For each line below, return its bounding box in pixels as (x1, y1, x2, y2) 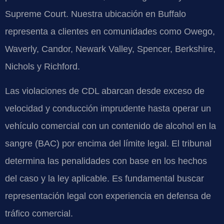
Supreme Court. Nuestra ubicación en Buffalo (5, 8, 186, 19)
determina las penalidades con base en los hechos (5, 156, 207, 166)
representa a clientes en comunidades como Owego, (5, 26, 215, 36)
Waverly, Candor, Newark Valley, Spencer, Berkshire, (5, 43, 215, 54)
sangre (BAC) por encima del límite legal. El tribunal (5, 138, 211, 149)
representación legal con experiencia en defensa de (5, 191, 211, 201)
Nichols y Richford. (5, 61, 80, 71)
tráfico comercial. (5, 208, 73, 219)
